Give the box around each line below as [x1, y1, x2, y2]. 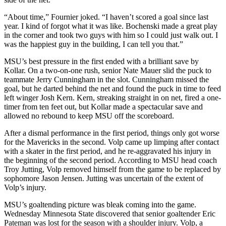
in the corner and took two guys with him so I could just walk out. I [4, 31, 218, 40]
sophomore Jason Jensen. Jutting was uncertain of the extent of [4, 174, 203, 183]
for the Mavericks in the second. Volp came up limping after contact [4, 138, 219, 147]
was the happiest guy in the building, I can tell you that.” [4, 40, 183, 49]
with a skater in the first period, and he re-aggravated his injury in [4, 147, 211, 156]
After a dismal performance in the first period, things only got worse [4, 129, 219, 138]
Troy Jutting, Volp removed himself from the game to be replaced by [4, 165, 221, 174]
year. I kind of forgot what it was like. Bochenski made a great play [4, 22, 217, 31]
